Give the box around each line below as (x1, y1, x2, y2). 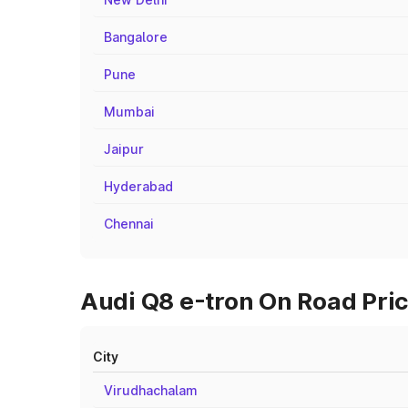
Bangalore (104, 29, 168, 45)
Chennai (104, 216, 154, 231)
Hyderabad (104, 178, 173, 194)
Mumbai (104, 104, 155, 119)
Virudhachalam (104, 382, 198, 398)
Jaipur (104, 141, 144, 157)
